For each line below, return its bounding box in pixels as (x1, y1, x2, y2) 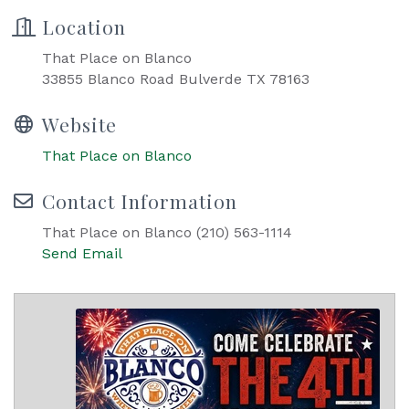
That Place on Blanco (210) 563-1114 (42, 224, 292, 242)
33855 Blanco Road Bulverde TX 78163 (42, 70, 309, 89)
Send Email (42, 245, 122, 263)
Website (42, 111, 117, 138)
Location (42, 14, 126, 40)
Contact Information (42, 188, 237, 215)
